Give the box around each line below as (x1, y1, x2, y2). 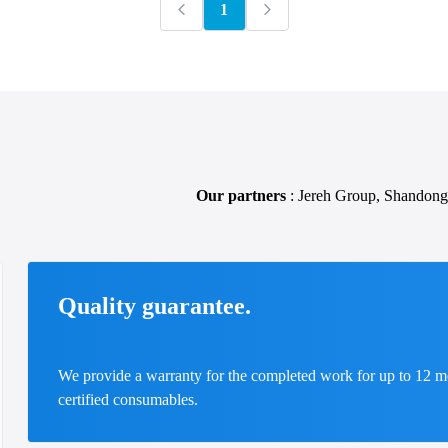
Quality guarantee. (57, 293, 251, 319)
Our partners (196, 187, 286, 204)
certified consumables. (57, 391, 198, 408)
